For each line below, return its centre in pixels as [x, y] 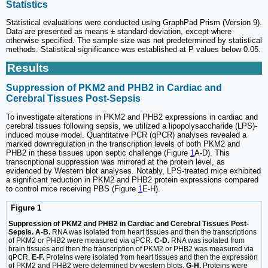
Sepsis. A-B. [29, 232]
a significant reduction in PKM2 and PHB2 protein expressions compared [132, 179]
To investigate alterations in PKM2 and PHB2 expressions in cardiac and [132, 117]
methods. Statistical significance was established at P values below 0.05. [133, 50]
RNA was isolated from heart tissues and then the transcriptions [153, 232]
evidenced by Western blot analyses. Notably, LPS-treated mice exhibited [133, 170]
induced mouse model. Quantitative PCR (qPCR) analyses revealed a [126, 135]
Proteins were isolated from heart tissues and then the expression [151, 257]
